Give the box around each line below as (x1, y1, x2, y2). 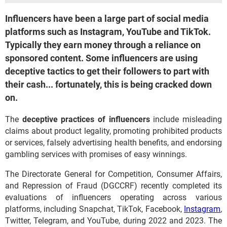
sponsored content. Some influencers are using (5, 53, 198, 63)
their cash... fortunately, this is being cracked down (5, 79, 212, 90)
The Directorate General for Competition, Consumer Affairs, (5, 169, 222, 179)
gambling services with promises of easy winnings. (5, 149, 187, 159)
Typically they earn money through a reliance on (5, 40, 201, 50)
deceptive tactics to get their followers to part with (5, 66, 209, 77)
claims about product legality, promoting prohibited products (5, 126, 222, 136)
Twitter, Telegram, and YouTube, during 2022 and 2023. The (5, 216, 222, 225)
